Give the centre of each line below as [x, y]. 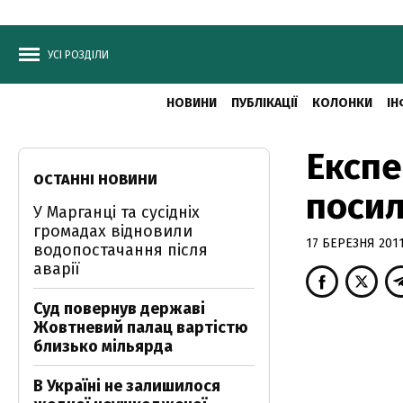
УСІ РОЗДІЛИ [78, 55]
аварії [57, 269]
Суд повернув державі [119, 309]
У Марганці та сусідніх [116, 212]
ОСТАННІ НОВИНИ [95, 179]
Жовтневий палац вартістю [141, 327]
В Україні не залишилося [127, 386]
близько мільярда [103, 346]
